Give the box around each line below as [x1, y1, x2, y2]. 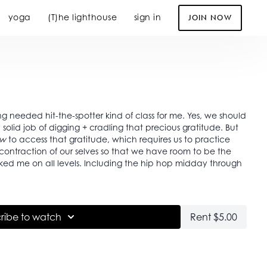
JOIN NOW [188, 13, 232, 23]
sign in [133, 12, 162, 22]
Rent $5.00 [190, 211, 238, 223]
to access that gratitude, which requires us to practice [5, 134, 230, 144]
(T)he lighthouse [48, 12, 117, 22]
